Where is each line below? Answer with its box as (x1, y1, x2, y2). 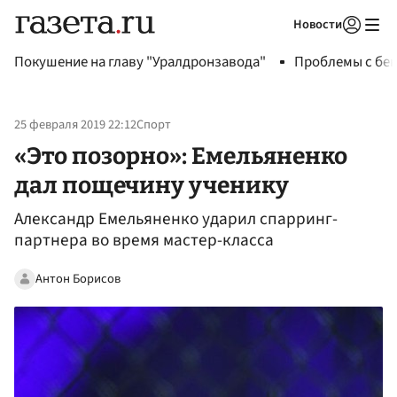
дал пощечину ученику (14, 170, 289, 199)
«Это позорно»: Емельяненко (14, 141, 347, 170)
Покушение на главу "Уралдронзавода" (14, 51, 266, 73)
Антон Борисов (35, 269, 121, 288)
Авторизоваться (237, 39, 321, 55)
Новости (293, 15, 342, 34)
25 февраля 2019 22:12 (14, 115, 136, 135)
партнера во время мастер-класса (14, 228, 274, 253)
